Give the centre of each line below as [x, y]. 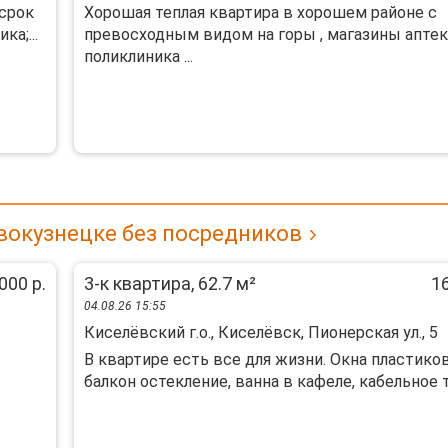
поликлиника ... [138, 56]
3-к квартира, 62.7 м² [169, 283]
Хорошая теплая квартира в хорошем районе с [260, 12]
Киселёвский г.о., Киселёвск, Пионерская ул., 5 [260, 332]
